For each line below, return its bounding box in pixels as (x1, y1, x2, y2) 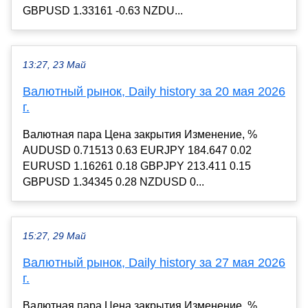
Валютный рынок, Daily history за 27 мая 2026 (23, 256, 285, 270)
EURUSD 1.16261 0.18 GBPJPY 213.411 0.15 (23, 160, 251, 173)
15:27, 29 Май (23, 231, 86, 242)
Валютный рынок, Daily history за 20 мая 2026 (23, 85, 285, 99)
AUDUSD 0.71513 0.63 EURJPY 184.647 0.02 (23, 144, 252, 157)
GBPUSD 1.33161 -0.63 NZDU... (23, 5, 183, 17)
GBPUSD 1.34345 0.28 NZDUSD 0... (23, 176, 204, 188)
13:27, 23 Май (23, 60, 86, 71)
